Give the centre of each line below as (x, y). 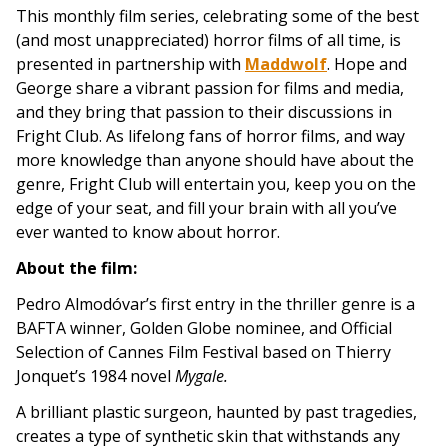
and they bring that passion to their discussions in (204, 111)
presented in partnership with (130, 63)
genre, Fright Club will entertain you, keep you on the (216, 183)
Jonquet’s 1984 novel (95, 375)
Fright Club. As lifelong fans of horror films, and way (210, 135)
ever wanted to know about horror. (148, 231)
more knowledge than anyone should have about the (215, 159)
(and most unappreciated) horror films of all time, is (208, 39)
